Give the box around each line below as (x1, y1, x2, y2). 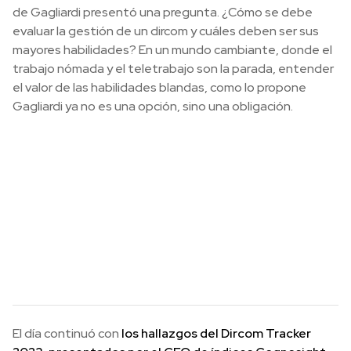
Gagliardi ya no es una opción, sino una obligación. (13, 98, 293, 114)
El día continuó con (13, 324, 121, 342)
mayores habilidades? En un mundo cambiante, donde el (13, 42, 332, 58)
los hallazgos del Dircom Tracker (121, 324, 311, 342)
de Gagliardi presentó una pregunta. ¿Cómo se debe (13, 4, 313, 20)
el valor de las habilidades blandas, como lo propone (13, 79, 306, 96)
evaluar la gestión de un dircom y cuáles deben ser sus (13, 23, 319, 39)
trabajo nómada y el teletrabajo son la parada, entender (13, 60, 334, 77)
